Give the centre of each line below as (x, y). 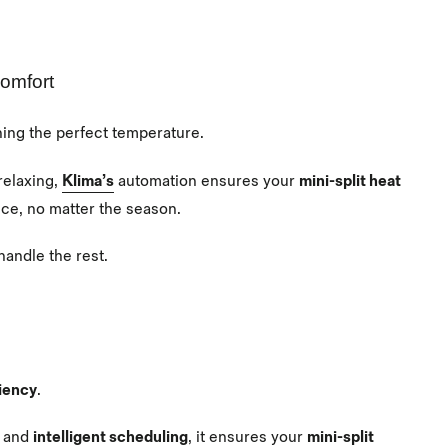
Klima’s (88, 181)
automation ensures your (206, 181)
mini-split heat (350, 181)
